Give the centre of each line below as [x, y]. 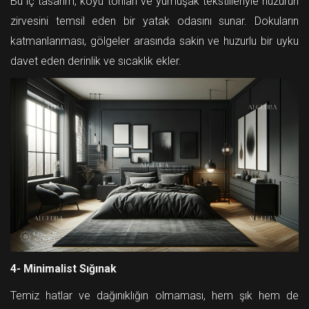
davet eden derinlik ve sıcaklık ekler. [96, 61]
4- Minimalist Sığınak [63, 269]
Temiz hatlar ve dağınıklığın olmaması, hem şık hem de [154, 296]
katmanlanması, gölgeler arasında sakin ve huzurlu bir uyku [154, 41]
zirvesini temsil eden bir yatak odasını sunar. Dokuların [154, 21]
